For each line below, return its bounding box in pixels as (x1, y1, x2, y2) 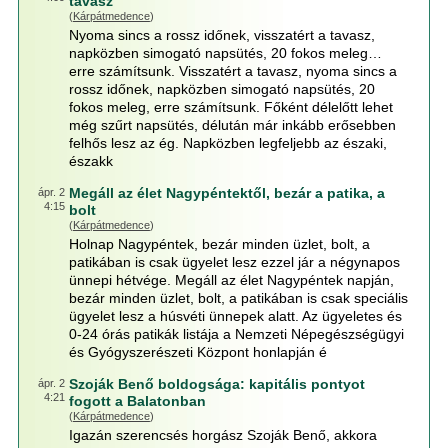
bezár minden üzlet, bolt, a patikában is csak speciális (68, 290, 408, 306)
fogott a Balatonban (68, 393, 206, 409)
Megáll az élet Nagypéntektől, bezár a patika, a (68, 185, 385, 201)
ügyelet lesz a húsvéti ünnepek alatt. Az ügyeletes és (68, 308, 402, 324)
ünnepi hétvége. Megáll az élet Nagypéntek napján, (68, 272, 394, 288)
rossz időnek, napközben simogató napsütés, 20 (68, 81, 375, 97)
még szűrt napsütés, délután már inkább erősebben (68, 117, 396, 133)
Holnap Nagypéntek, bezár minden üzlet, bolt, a (68, 236, 370, 252)
